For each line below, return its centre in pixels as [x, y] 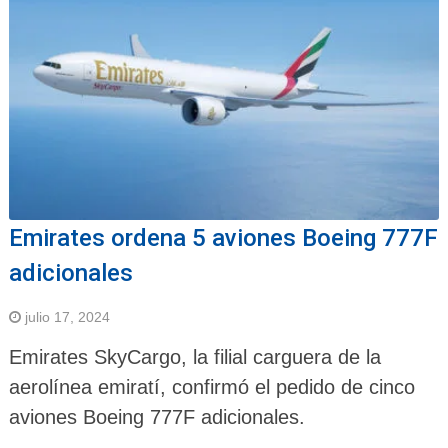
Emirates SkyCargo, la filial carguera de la [194, 357]
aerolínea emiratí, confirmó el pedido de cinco [211, 387]
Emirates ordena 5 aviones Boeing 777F [223, 238]
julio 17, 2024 [67, 317]
